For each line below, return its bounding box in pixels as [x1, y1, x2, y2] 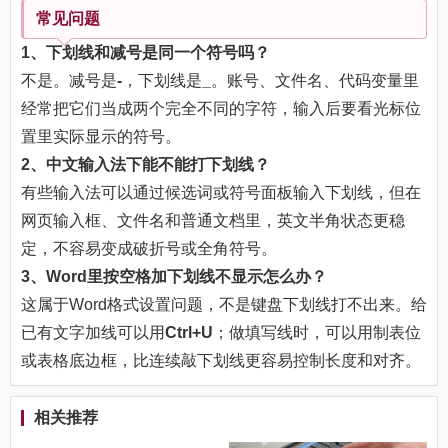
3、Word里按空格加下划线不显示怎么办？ [21, 268, 327, 286]
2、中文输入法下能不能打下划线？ [21, 156, 270, 174]
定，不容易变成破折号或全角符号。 [21, 240, 277, 258]
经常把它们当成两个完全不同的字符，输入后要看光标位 [21, 100, 421, 118]
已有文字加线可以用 [21, 324, 165, 342]
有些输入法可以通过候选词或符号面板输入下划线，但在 [21, 184, 421, 202]
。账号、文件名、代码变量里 [211, 72, 419, 90]
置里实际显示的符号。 [21, 128, 181, 146]
